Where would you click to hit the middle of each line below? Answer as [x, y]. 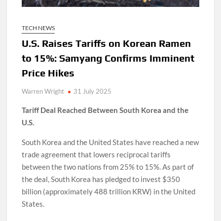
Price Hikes [48, 73]
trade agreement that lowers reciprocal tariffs [96, 155]
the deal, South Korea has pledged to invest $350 [101, 179]
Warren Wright [43, 92]
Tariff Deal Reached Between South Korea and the [105, 110]
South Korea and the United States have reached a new [110, 142]
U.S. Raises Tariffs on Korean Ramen [107, 43]
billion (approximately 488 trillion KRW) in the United [109, 192]
